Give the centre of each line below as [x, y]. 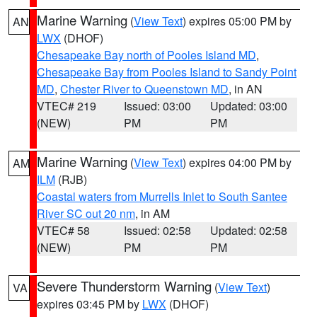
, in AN [246, 89]
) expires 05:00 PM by [237, 21]
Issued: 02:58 [157, 230]
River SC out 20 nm [86, 213]
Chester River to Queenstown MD [144, 89]
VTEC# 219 [67, 106]
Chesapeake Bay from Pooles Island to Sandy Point [167, 72]
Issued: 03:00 [157, 106]
